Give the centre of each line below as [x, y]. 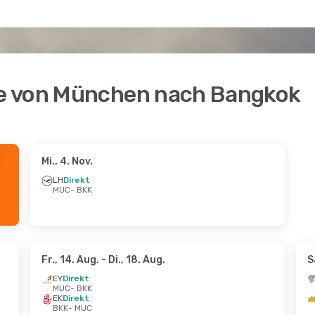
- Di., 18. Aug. [132, 260]
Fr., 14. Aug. [70, 260]
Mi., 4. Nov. [67, 161]
